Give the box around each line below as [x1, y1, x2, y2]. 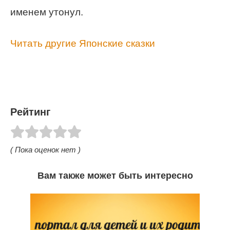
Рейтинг [10, 106, 50, 118]
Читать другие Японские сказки [10, 38, 155, 49]
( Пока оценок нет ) [10, 145, 81, 154]
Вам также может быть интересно [37, 170, 193, 181]
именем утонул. [10, 7, 83, 17]
